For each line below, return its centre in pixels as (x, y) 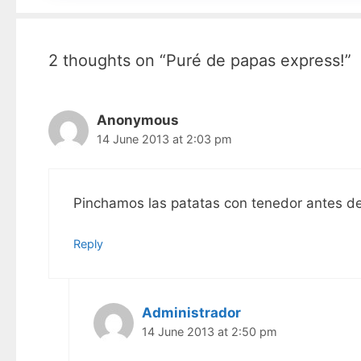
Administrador (191, 313)
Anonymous (137, 120)
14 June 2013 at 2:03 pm (164, 139)
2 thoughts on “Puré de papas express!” (199, 61)
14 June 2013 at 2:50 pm (210, 332)
